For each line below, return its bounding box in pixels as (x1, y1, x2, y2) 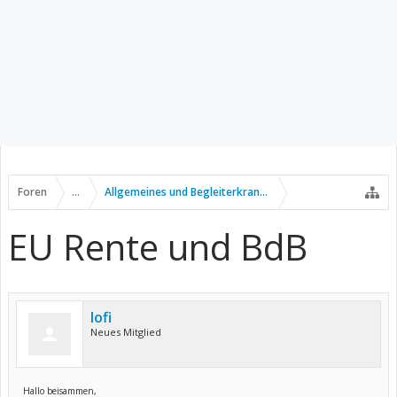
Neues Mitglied (90, 325, 161, 339)
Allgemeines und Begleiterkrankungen (105, 184, 298, 199)
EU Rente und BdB (8, 222, 307, 271)
